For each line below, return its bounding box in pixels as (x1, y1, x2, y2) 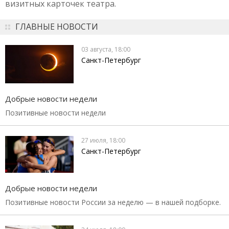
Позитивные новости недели (5, 108, 106, 118)
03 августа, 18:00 (81, 45, 131, 54)
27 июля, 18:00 (81, 136, 126, 145)
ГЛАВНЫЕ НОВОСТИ (15, 21, 98, 32)
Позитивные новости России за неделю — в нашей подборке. (5, 197, 221, 208)
